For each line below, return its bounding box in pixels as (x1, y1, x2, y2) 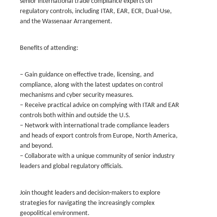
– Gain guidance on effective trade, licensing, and (20, 71, 154, 78)
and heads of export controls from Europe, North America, (20, 132, 178, 139)
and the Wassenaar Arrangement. (20, 18, 112, 25)
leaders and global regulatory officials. (20, 163, 123, 170)
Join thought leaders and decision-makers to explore (20, 189, 160, 197)
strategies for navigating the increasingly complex (20, 200, 155, 207)
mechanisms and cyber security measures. (20, 92, 134, 99)
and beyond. (20, 142, 53, 150)
